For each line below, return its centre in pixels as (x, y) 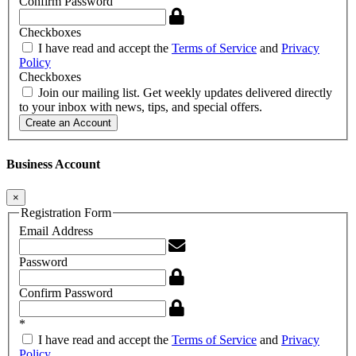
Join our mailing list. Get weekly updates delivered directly (184, 93)
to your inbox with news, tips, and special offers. (141, 107)
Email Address (56, 231)
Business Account (53, 164)
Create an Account (68, 123)
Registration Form (66, 212)
